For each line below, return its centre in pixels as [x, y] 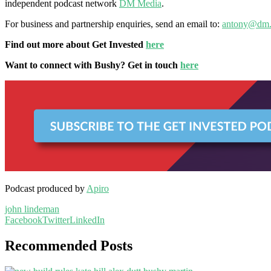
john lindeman [32, 209]
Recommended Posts [69, 245]
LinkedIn [87, 220]
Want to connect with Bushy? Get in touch [93, 65]
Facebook [24, 220]
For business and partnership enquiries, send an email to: [113, 24]
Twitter [56, 220]
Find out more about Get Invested [75, 44]
